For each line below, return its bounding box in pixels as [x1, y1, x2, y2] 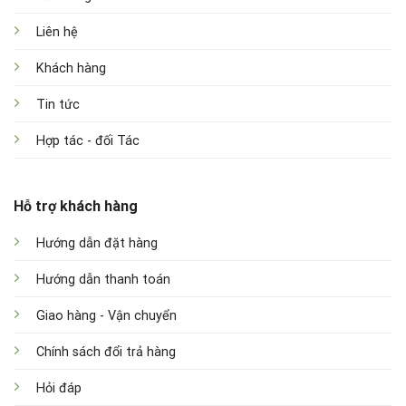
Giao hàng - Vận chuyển [35, 308, 177, 324]
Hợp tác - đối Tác [35, 132, 140, 149]
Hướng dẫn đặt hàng [35, 236, 158, 252]
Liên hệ [35, 24, 78, 40]
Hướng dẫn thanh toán [35, 272, 170, 288]
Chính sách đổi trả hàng [35, 344, 176, 361]
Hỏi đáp [35, 381, 82, 397]
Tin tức [35, 96, 80, 112]
